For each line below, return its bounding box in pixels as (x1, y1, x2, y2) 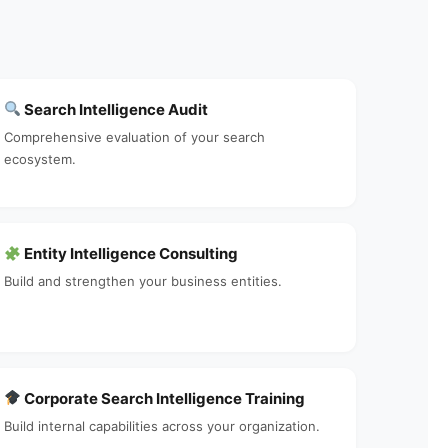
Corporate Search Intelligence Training (21, 388, 306, 408)
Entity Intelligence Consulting (21, 244, 239, 263)
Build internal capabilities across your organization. (4, 417, 320, 434)
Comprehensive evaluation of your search (4, 128, 265, 145)
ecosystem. (4, 150, 76, 167)
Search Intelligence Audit (21, 99, 209, 119)
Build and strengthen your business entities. (4, 273, 282, 289)
